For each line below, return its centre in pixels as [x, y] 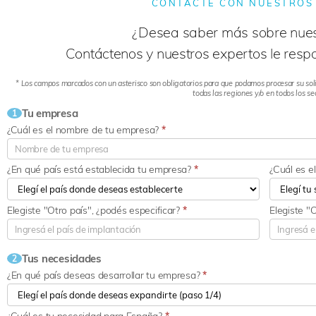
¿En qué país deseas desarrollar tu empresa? [105, 275]
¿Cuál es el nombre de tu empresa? [84, 130]
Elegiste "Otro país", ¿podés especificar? [95, 211]
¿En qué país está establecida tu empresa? [101, 170]
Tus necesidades [62, 259]
